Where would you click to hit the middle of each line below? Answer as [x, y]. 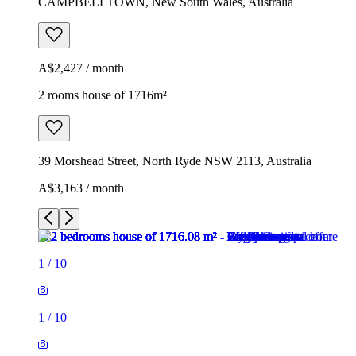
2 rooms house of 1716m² [103, 95]
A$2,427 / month [81, 68]
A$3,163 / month [81, 188]
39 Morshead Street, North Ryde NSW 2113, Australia [175, 161]
